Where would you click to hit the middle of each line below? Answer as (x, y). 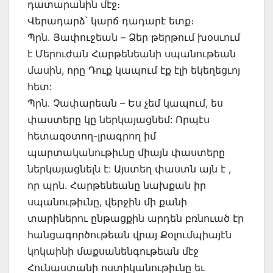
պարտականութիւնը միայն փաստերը (126, 153)
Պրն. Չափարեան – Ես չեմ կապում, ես (125, 103)
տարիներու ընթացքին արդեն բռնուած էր (136, 218)
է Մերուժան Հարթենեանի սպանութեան (132, 54)
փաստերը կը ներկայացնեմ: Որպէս (119, 120)
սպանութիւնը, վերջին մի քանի (107, 202)
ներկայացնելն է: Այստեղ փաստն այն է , (129, 169)
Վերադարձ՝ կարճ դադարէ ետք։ (111, 21)
